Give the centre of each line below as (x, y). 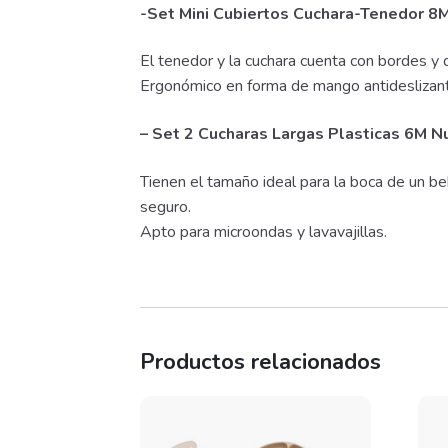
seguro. (166, 206)
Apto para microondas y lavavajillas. (264, 231)
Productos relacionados (261, 362)
